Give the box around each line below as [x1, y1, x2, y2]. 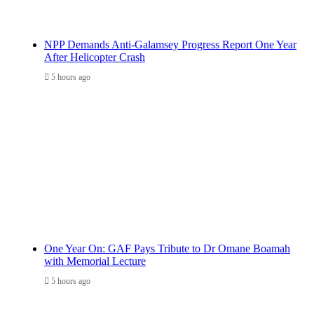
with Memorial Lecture [44, 254, 146, 267]
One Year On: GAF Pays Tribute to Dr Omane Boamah [44, 242, 290, 254]
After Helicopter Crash [44, 50, 145, 63]
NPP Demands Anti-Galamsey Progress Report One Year [44, 38, 296, 50]
